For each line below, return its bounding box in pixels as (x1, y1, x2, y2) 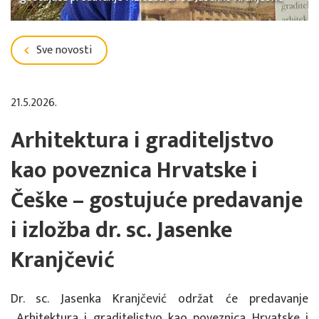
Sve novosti (33, 41, 92, 61)
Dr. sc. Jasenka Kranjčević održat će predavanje (11, 288, 308, 310)
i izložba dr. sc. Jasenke (11, 211, 232, 250)
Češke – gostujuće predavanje (11, 182, 303, 220)
